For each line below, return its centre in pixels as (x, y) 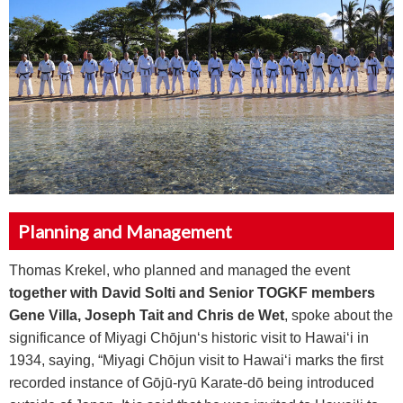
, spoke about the (339, 315)
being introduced (319, 382)
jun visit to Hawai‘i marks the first (279, 360)
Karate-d (226, 382)
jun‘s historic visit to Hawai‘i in (273, 337)
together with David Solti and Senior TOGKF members (192, 292)
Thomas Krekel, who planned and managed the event (179, 270)
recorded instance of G (81, 382)
